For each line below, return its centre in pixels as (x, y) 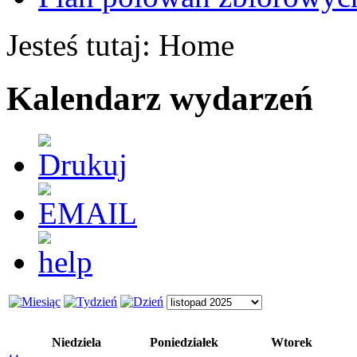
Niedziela (76, 342)
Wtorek (291, 342)
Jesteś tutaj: (82, 45)
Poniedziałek (184, 342)
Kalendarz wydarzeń (160, 98)
